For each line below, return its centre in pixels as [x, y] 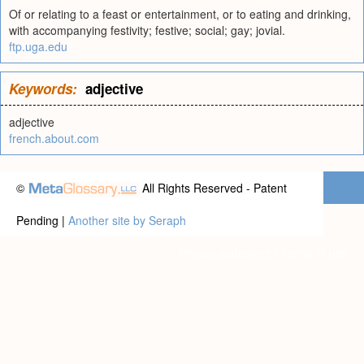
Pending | [42, 220]
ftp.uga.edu [38, 46]
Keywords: [43, 89]
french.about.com [54, 138]
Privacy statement [225, 253]
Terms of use [314, 253]
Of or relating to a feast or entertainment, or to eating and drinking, [180, 14]
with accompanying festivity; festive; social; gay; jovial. [147, 30]
